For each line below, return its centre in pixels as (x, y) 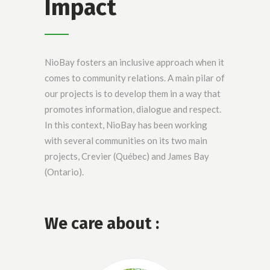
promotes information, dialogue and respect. (133, 109)
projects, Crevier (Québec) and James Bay (127, 156)
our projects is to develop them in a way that (133, 93)
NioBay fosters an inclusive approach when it (134, 62)
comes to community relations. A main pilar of (135, 77)
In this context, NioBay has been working (126, 124)
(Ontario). (64, 171)
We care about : (102, 223)
